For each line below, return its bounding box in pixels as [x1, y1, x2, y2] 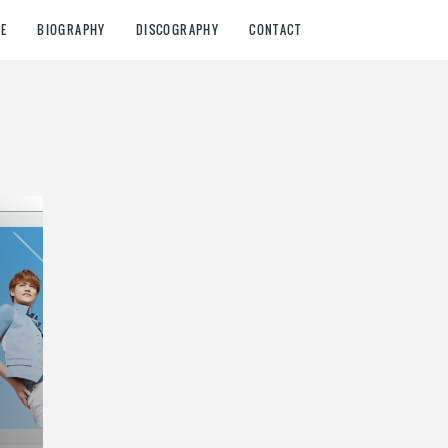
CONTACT [249, 21, 301, 38]
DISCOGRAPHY [135, 21, 220, 38]
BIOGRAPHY [37, 21, 106, 38]
